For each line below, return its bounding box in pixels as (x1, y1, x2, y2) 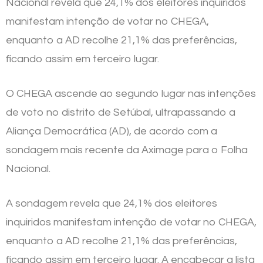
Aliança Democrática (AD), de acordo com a (6, 125, 217, 137)
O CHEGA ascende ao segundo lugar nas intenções (6, 87, 256, 99)
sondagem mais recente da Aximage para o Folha (6, 144, 248, 156)
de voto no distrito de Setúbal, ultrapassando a (6, 106, 235, 118)
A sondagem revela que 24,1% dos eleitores (6, 197, 217, 209)
